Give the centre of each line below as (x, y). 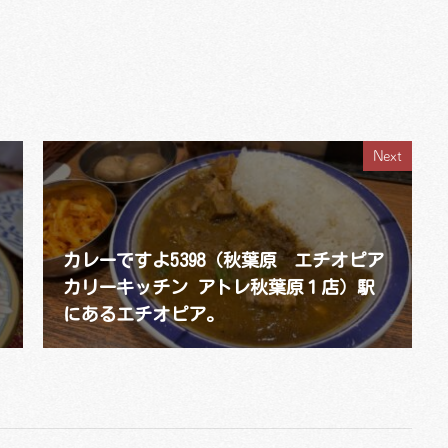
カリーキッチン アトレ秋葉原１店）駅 (219, 287)
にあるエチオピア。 (143, 314)
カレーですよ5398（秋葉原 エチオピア (223, 260)
